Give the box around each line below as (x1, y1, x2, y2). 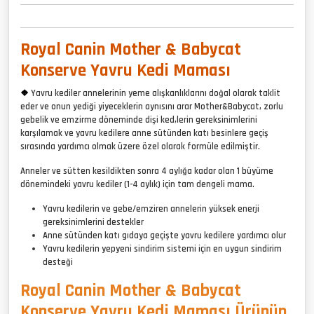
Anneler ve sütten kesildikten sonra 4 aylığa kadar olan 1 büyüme (20, 165, 273, 177)
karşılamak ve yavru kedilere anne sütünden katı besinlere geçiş (20, 127, 268, 139)
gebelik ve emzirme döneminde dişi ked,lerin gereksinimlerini (20, 114, 257, 125)
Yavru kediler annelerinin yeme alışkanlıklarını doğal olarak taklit (29, 87, 280, 99)
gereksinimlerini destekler (43, 216, 144, 228)
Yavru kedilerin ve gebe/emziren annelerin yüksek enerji (43, 203, 259, 214)
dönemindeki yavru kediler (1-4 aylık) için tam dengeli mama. (20, 178, 254, 190)
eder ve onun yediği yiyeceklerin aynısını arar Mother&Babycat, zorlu (20, 100, 283, 112)
